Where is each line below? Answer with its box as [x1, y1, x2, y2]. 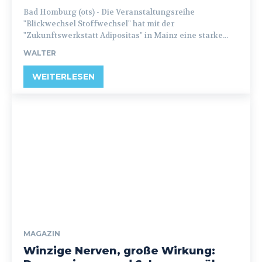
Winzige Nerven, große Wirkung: [23, 244, 215, 257]
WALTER [23, 49, 56, 57]
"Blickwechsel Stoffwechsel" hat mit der [23, 19, 174, 29]
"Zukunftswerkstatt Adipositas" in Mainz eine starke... [23, 30, 228, 40]
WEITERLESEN [32, 71, 95, 82]
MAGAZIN [23, 229, 60, 238]
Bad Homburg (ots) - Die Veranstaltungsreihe [23, 7, 101, 17]
